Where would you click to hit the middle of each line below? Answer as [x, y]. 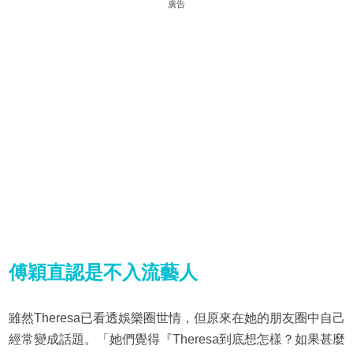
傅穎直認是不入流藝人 [103, 273]
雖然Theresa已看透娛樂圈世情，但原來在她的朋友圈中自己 [176, 318]
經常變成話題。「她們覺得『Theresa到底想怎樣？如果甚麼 [176, 340]
